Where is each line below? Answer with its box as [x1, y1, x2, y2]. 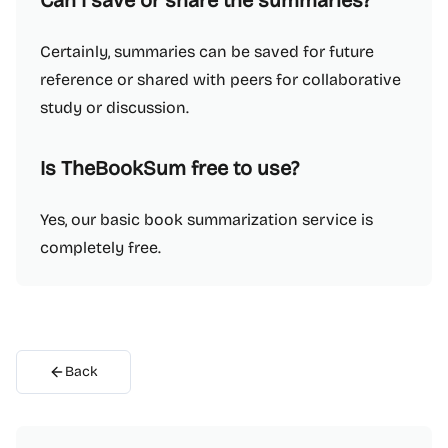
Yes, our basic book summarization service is [40, 210, 373, 229]
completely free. [40, 238, 161, 257]
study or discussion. [40, 98, 189, 117]
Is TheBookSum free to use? [40, 156, 299, 180]
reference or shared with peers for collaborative [40, 70, 401, 89]
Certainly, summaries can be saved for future [40, 42, 374, 61]
